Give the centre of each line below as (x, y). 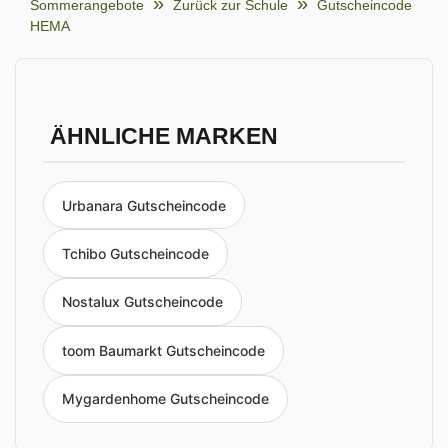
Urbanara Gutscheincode (144, 205)
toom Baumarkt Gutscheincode (163, 350)
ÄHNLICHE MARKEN (163, 136)
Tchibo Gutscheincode (135, 254)
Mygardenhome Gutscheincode (165, 399)
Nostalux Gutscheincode (142, 302)
